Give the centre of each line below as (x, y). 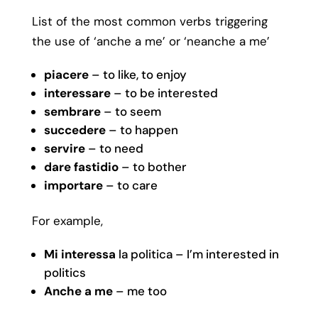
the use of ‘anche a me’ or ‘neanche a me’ (150, 41)
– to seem (132, 111)
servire (64, 148)
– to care (133, 185)
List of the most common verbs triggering (149, 21)
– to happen (143, 130)
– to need (114, 148)
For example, (67, 220)
